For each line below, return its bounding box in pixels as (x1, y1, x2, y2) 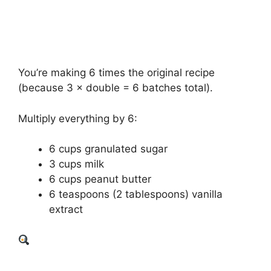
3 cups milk (49, 158, 104, 171)
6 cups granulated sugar (49, 143, 168, 155)
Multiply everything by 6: (18, 112, 137, 125)
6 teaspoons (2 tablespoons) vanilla (49, 188, 223, 201)
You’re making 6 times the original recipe (18, 67, 215, 79)
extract (49, 203, 83, 216)
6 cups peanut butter (49, 173, 151, 186)
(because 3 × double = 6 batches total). (18, 82, 213, 94)
